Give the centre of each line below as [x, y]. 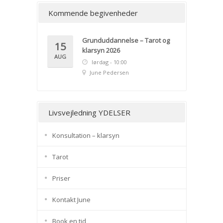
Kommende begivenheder [93, 13]
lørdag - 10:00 [109, 62]
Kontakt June [71, 200]
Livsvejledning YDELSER [89, 113]
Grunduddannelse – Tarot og [126, 41]
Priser [61, 178]
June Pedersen [109, 73]
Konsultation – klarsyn [86, 136]
